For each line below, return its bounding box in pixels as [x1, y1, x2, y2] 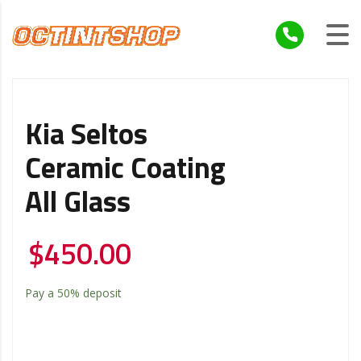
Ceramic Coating [25, 155, 226, 185]
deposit [80, 284, 122, 301]
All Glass [25, 189, 131, 218]
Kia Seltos [25, 121, 147, 151]
